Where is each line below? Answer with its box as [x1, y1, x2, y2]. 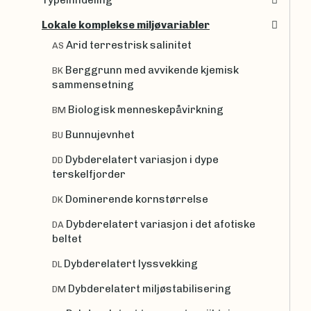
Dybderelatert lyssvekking [64, 257, 198, 270]
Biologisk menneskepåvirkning [68, 103, 224, 116]
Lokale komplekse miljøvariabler [42, 19, 210, 31]
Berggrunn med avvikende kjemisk [65, 63, 239, 76]
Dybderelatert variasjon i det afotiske [66, 217, 255, 230]
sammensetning [52, 78, 134, 91]
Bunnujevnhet [65, 128, 135, 141]
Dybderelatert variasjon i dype [65, 153, 219, 166]
